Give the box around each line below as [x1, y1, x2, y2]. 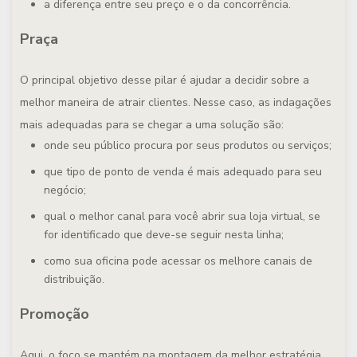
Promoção [20, 304, 89, 324]
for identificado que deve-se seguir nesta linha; [44, 227, 284, 242]
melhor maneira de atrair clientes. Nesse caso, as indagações [20, 95, 331, 110]
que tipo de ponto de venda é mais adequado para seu [44, 164, 322, 179]
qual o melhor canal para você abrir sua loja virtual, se [44, 209, 320, 224]
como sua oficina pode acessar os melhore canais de [44, 253, 312, 269]
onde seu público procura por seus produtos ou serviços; [44, 138, 331, 153]
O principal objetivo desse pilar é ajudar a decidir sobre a [20, 73, 309, 88]
